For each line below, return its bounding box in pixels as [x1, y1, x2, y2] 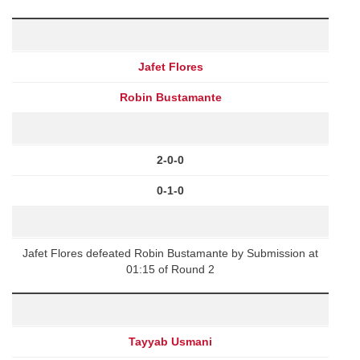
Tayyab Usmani [129, 334, 212, 348]
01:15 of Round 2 [126, 262, 215, 276]
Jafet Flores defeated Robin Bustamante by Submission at [22, 246, 318, 260]
